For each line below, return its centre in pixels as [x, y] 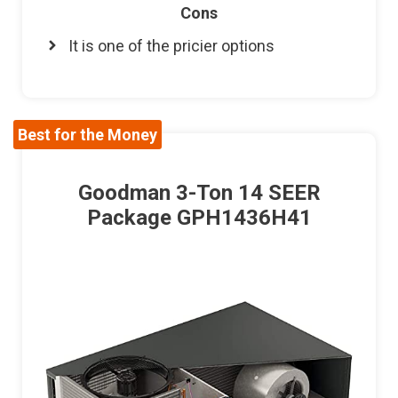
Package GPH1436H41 [199, 217]
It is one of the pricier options [171, 45]
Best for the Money [88, 134]
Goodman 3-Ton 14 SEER [199, 192]
